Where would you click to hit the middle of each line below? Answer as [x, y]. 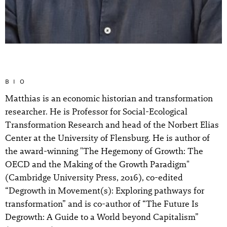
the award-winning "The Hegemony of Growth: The [104, 151]
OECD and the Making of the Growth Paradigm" [97, 164]
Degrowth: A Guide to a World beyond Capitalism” [102, 217]
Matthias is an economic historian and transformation [109, 98]
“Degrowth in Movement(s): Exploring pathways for [105, 190]
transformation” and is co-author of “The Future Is [102, 203]
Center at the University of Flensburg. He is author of [107, 138]
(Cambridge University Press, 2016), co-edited [94, 177]
